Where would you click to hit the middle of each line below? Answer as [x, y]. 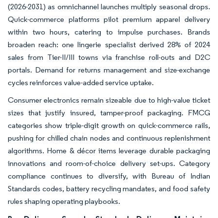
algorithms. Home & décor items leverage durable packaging [109, 150]
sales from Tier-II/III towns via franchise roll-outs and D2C [109, 57]
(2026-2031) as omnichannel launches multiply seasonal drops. [109, 6]
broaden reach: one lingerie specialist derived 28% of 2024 [109, 44]
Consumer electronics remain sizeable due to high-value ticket [109, 100]
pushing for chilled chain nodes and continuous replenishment [109, 138]
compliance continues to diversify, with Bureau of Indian [109, 176]
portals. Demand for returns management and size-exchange [109, 70]
